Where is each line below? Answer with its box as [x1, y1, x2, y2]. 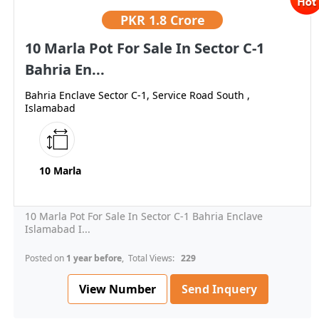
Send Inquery [182, 281, 257, 298]
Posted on [25, 252, 66, 265]
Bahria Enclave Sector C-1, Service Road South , [25, 88, 250, 103]
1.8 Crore [148, 11, 205, 29]
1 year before [66, 252, 122, 265]
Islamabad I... [25, 222, 90, 236]
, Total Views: [122, 252, 179, 265]
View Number [79, 281, 156, 297]
